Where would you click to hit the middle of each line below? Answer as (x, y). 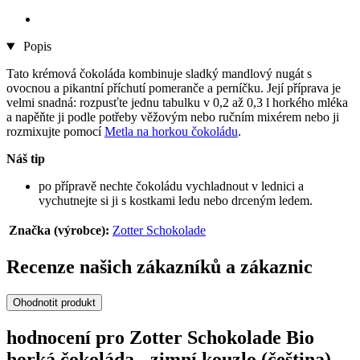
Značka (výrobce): (59, 231)
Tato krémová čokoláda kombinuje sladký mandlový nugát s (159, 74)
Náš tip (26, 159)
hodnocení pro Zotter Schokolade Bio (160, 337)
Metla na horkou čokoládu (171, 132)
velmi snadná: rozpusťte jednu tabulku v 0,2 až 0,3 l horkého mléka (177, 103)
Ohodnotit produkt (54, 303)
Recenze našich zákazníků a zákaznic (160, 267)
